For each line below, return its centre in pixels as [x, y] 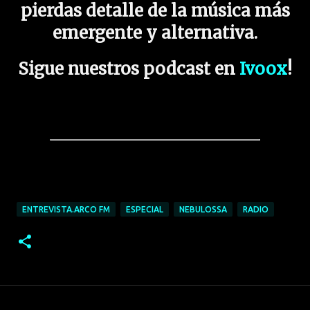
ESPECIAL [145, 210]
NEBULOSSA [203, 210]
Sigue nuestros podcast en [127, 69]
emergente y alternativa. [155, 33]
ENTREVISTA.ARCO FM [66, 210]
